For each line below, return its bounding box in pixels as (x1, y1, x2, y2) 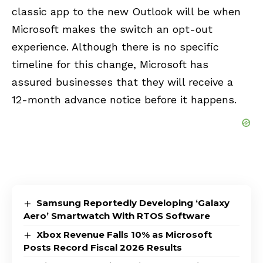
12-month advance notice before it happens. (12, 93, 237, 106)
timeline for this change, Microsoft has (12, 58, 208, 70)
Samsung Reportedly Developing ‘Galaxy (36, 197, 230, 208)
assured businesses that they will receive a (12, 75, 233, 88)
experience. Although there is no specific (12, 40, 219, 53)
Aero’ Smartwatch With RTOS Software (23, 210, 210, 221)
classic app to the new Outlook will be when (12, 5, 241, 18)
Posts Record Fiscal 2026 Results (23, 241, 182, 253)
